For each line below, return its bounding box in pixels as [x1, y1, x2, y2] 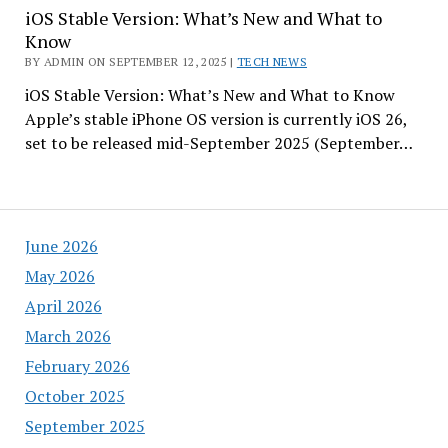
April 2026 [24, 295, 102, 317]
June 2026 [24, 235, 98, 257]
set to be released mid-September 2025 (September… [24, 131, 413, 154]
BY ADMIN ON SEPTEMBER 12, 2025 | [24, 53, 237, 69]
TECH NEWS [236, 53, 308, 69]
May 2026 [24, 265, 95, 287]
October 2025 [24, 385, 125, 407]
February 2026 [24, 355, 130, 377]
